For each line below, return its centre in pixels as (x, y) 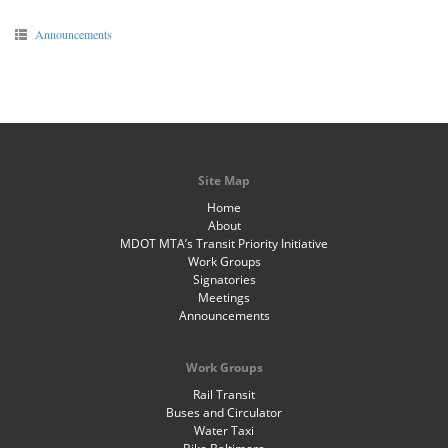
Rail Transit (224, 394)
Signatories (224, 279)
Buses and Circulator (224, 412)
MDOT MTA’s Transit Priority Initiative (224, 243)
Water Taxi (224, 430)
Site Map (224, 180)
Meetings (224, 297)
